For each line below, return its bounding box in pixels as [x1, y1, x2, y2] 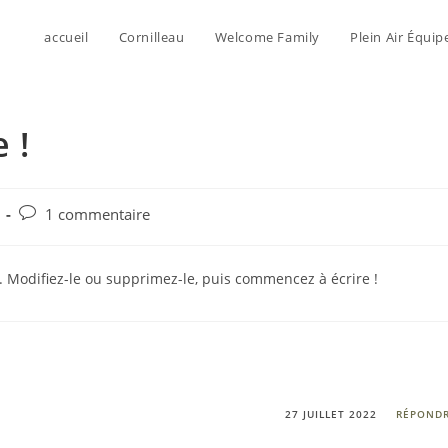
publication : [18, 267, 102, 286]
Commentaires [18, 204, 116, 223]
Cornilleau [118, 28, 185, 46]
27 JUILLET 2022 [285, 407, 377, 421]
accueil [44, 28, 89, 46]
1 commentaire [45, 205, 150, 224]
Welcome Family [214, 28, 320, 46]
